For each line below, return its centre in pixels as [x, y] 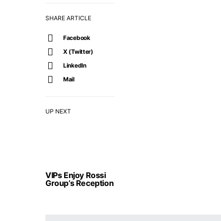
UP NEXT [58, 111]
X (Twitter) [78, 52]
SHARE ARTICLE [68, 18]
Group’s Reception [80, 183]
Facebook [77, 38]
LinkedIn [75, 65]
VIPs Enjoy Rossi [76, 175]
